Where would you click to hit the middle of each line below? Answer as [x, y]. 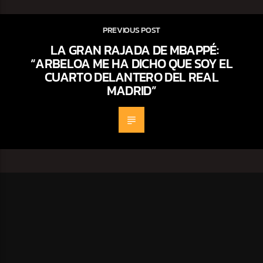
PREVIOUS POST [131, 30]
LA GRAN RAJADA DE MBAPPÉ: [134, 50]
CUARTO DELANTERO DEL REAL [131, 77]
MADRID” [131, 91]
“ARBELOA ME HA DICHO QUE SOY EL [131, 64]
